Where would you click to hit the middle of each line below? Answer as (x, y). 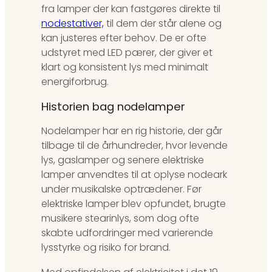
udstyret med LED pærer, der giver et (127, 53)
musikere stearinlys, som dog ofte (120, 219)
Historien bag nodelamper (113, 106)
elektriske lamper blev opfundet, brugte (134, 204)
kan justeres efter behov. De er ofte (124, 38)
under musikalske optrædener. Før (121, 189)
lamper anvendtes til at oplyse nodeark (134, 175)
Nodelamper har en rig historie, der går (132, 131)
